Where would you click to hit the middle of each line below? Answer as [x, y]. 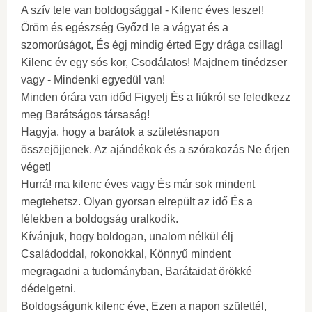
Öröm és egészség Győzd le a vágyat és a [125, 28]
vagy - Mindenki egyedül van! [93, 80]
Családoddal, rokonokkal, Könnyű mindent [126, 254]
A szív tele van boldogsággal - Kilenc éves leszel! [142, 10]
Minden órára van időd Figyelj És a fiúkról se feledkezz [156, 97]
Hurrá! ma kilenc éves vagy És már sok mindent [138, 184]
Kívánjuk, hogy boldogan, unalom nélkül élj [127, 236]
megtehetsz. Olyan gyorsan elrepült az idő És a [137, 202]
